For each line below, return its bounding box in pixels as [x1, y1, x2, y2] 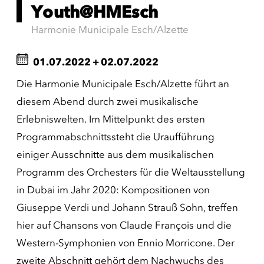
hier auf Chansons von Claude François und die [16, 219, 232, 231]
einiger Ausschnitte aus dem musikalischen [16, 148, 214, 160]
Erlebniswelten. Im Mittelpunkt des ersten [16, 113, 205, 125]
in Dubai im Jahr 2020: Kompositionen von [16, 184, 210, 196]
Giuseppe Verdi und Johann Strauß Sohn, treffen [16, 202, 238, 213]
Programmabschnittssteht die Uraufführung [16, 131, 214, 143]
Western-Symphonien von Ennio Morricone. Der [16, 237, 235, 249]
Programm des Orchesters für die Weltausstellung [16, 166, 245, 178]
